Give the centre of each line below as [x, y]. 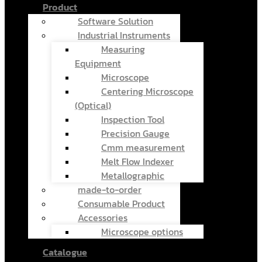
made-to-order [110, 189]
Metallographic [133, 175]
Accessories [103, 217]
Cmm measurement [143, 147]
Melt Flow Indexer [137, 161]
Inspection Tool [133, 119]
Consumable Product [121, 203]
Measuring [123, 49]
